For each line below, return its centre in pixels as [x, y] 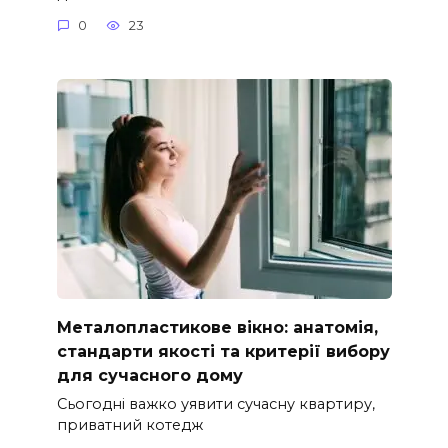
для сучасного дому [149, 375]
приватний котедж [129, 424]
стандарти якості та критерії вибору [223, 351]
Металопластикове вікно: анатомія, [217, 327]
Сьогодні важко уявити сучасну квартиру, [215, 403]
